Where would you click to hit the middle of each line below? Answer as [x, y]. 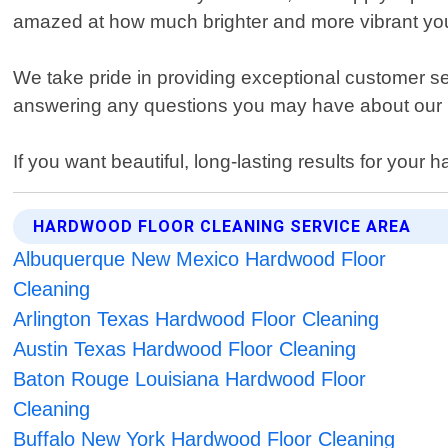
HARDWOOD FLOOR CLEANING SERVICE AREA [222, 227]
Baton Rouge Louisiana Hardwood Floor [190, 379]
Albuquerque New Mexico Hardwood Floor [200, 259]
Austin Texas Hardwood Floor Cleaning [185, 349]
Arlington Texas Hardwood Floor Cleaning [196, 319]
